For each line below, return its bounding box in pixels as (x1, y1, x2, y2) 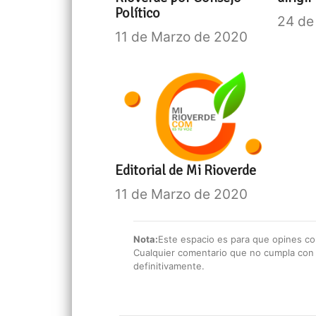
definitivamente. (133, 260, 205, 272)
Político (115, 4, 161, 23)
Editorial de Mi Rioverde (115, 162, 257, 180)
